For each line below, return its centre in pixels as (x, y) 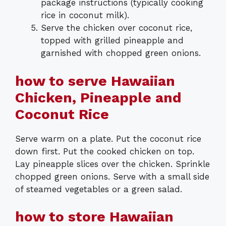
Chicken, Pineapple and (98, 97)
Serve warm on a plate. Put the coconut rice (108, 138)
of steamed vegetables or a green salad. (99, 189)
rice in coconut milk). (85, 15)
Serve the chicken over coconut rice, (117, 28)
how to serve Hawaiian (95, 81)
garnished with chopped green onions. (121, 53)
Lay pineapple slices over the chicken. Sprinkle (112, 164)
